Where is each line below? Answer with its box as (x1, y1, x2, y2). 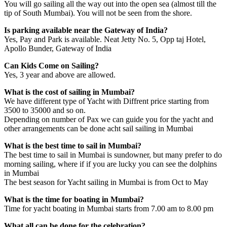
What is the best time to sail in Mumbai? (4, 141, 141, 150)
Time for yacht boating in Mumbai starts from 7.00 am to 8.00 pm (4, 204, 213, 213)
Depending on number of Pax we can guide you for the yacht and (4, 115, 213, 124)
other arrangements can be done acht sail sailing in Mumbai (4, 124, 193, 133)
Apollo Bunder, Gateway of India (4, 44, 111, 53)
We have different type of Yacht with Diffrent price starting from (4, 96, 209, 105)
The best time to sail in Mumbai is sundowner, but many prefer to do (4, 150, 222, 159)
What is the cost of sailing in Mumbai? (4, 87, 135, 96)
